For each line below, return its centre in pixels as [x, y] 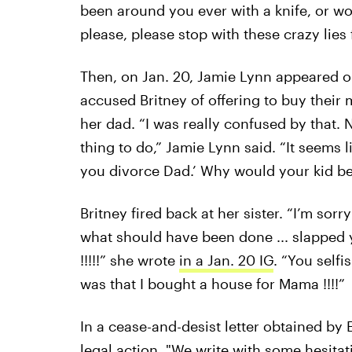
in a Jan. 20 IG [226, 260]
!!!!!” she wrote [129, 260]
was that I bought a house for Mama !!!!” [212, 283]
